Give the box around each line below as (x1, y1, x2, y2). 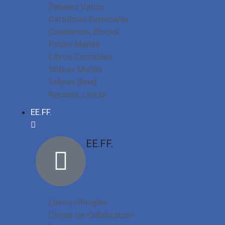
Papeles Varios (49, 2, 105, 12)
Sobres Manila (49, 64, 102, 74)
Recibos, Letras (49, 89, 107, 99)
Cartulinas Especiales (49, 14, 130, 24)
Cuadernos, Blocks (49, 27, 119, 37)
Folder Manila (49, 39, 100, 49)
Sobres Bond (49, 77, 97, 87)
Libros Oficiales (49, 197, 108, 207)
